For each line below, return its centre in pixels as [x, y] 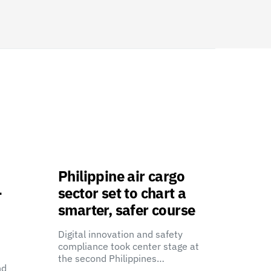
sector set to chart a [122, 193]
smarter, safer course [127, 210]
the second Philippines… [111, 258]
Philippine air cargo [121, 176]
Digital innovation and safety [120, 234]
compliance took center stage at [129, 246]
